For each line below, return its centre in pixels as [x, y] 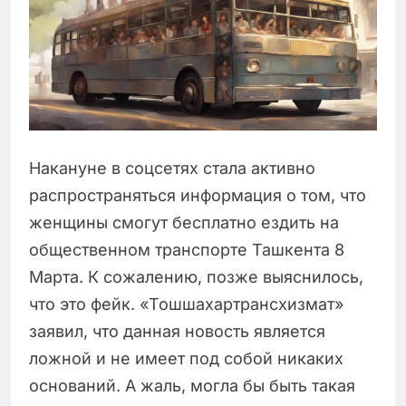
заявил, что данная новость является [177, 332]
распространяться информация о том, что [198, 196]
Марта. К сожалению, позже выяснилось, [196, 277]
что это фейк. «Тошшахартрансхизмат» [186, 304]
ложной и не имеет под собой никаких [186, 359]
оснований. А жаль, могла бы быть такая [192, 386]
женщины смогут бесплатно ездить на [184, 223]
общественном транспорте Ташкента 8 [187, 250]
